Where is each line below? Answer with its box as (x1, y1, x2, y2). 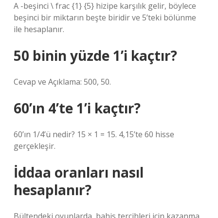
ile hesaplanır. (14, 24, 64, 35)
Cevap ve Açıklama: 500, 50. (14, 76, 111, 87)
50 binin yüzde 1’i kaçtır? (14, 46, 177, 65)
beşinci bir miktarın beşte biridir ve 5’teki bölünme (14, 12, 196, 23)
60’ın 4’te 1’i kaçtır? (14, 99, 141, 117)
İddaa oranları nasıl (14, 163, 144, 182)
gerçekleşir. (14, 141, 55, 151)
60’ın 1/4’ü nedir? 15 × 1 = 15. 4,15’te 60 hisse (14, 129, 174, 140)
